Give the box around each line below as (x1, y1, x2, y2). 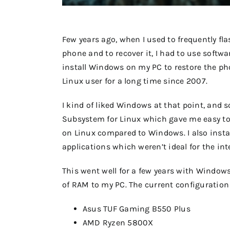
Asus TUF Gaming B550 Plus (82, 204, 190, 214)
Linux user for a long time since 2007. (62, 76, 208, 86)
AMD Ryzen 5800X (82, 218, 154, 227)
